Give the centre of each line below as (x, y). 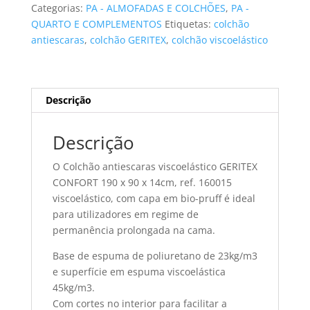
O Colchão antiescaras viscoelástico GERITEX (155, 167)
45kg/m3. (73, 288)
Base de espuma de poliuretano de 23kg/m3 (155, 256)
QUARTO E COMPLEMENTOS (96, 24)
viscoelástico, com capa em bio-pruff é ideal (154, 199)
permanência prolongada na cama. (134, 230)
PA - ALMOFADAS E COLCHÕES (155, 8)
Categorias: (58, 8)
